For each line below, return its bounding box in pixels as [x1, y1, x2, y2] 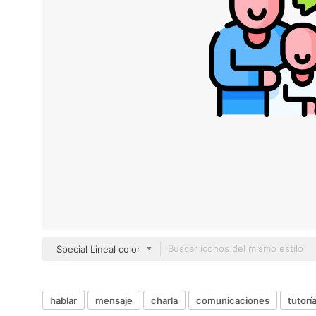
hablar [50, 294, 77, 306]
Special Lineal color [56, 243, 140, 255]
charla [151, 294, 178, 306]
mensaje [95, 294, 133, 306]
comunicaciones [196, 294, 269, 306]
